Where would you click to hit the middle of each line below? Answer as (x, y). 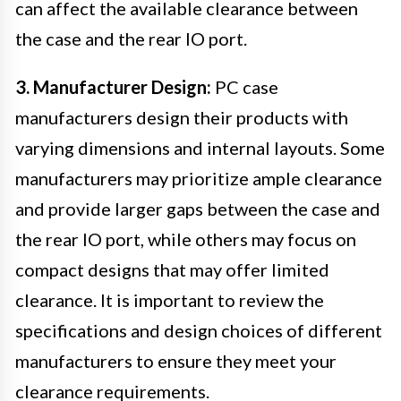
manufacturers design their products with (182, 117)
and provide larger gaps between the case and (198, 208)
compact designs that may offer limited (172, 269)
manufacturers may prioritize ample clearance (199, 178)
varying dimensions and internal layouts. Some (200, 147)
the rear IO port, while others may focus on (186, 239)
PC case (245, 86)
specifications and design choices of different (199, 330)
